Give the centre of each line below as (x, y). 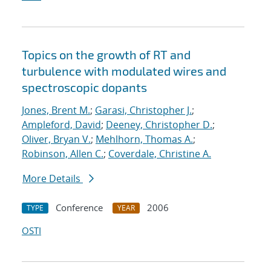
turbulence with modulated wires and (124, 71)
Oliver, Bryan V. (56, 139)
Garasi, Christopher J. (143, 110)
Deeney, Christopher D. (159, 125)
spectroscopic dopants (84, 87)
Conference (79, 208)
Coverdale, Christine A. (160, 154)
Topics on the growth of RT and (106, 55)
